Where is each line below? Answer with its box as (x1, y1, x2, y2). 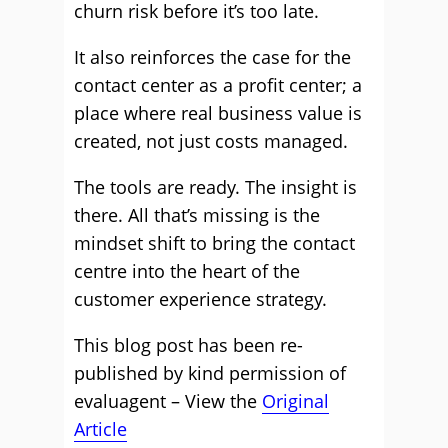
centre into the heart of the (74, 259, 300, 283)
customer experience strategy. (74, 287, 327, 311)
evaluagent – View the (74, 389, 262, 413)
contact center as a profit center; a (74, 73, 362, 97)
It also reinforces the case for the (74, 45, 351, 69)
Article (74, 417, 127, 441)
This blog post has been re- (74, 333, 303, 357)
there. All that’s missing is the (74, 203, 320, 227)
